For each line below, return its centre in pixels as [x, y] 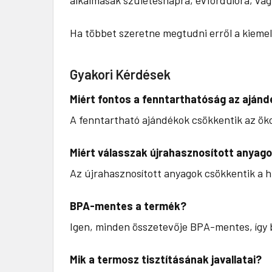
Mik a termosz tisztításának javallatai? [166, 259]
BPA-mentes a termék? [128, 206]
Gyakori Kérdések [120, 74]
